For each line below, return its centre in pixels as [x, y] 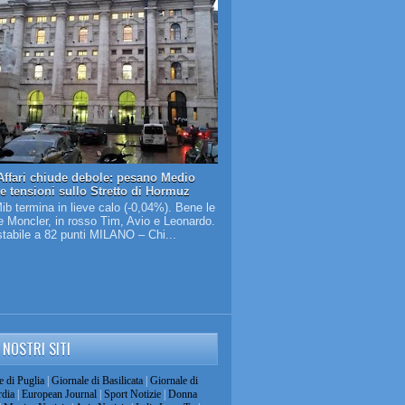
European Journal [59, 394]
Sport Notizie [132, 394]
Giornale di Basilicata [97, 380]
